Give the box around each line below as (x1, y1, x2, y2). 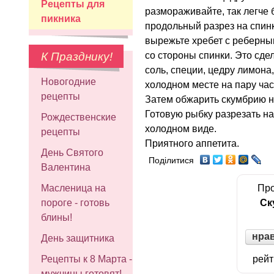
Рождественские (41, 112, 116, 122)
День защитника (41, 233, 114, 243)
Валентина (41, 162, 91, 172)
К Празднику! (41, 50, 113, 63)
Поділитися (149, 155, 194, 165)
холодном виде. (145, 123, 217, 134)
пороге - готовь (41, 198, 109, 208)
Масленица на (41, 183, 106, 193)
